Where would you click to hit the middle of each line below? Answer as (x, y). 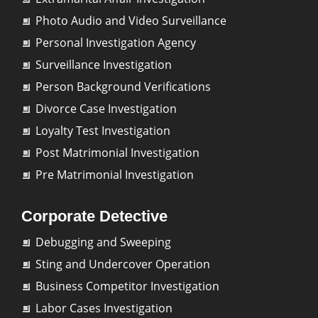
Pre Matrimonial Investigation (115, 175)
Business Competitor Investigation (127, 286)
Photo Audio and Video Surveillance (131, 21)
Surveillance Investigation (104, 65)
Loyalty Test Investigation (103, 131)
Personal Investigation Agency (116, 43)
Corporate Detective (94, 216)
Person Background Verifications (123, 87)
